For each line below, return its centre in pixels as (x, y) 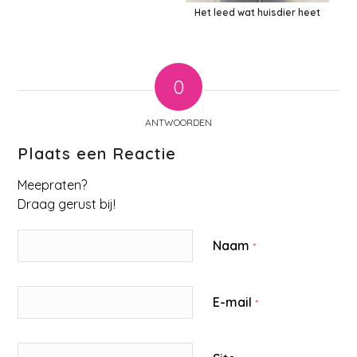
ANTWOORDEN (178, 123)
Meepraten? (53, 185)
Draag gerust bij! (67, 204)
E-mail (234, 302)
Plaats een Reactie (97, 154)
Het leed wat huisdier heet (258, 13)
